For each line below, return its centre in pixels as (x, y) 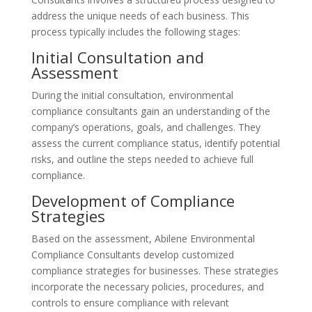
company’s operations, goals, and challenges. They (146, 127)
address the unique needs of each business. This (140, 16)
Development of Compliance (133, 201)
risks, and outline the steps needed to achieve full (142, 159)
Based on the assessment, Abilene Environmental (143, 239)
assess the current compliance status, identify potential (155, 143)
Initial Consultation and (117, 57)
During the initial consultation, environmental (132, 95)
